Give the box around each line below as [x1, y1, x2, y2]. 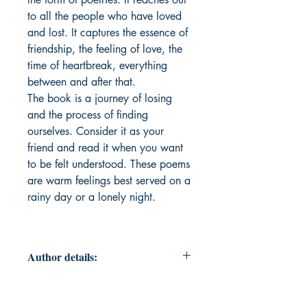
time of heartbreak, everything [27, 58, 167, 73]
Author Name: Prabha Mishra [35, 284, 158, 297]
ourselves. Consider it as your [27, 124, 164, 139]
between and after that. [27, 75, 136, 90]
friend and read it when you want [27, 140, 183, 156]
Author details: [27, 249, 97, 265]
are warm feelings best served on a [27, 173, 191, 188]
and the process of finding [27, 108, 148, 123]
